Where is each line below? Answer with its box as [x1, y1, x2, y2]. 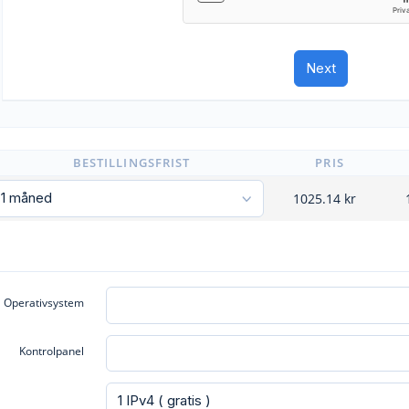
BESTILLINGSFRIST [73, 154, 190, 171]
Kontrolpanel [19, 342, 85, 359]
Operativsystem [4, 295, 85, 310]
